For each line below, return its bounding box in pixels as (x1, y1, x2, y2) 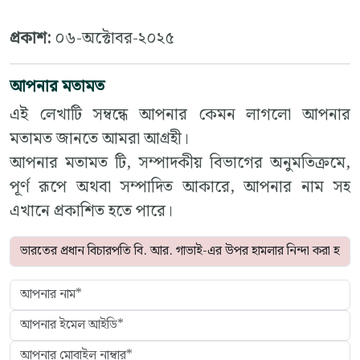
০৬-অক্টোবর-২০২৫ (55, 26, 174, 52)
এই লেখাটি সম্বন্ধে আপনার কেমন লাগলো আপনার (10, 102, 350, 129)
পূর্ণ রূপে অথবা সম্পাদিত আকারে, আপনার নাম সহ (10, 174, 350, 201)
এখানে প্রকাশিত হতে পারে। (10, 198, 173, 225)
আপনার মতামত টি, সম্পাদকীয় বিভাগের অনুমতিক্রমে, (10, 150, 350, 177)
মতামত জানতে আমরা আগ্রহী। (10, 126, 189, 153)
